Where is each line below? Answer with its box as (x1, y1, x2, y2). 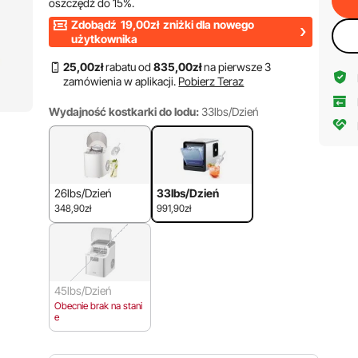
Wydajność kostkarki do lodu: (49, 105, 200, 118)
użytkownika (71, 32, 138, 46)
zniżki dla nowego (161, 18, 255, 31)
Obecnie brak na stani (54, 300, 143, 312)
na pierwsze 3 (201, 60, 272, 74)
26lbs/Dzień (54, 186, 113, 200)
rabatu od (103, 60, 154, 74)
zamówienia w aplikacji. (63, 74, 177, 88)
